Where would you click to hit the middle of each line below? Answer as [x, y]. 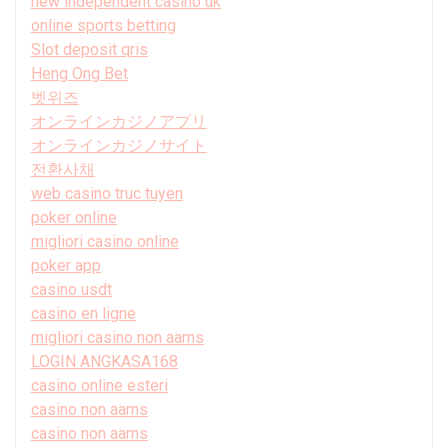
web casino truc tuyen [107, 193]
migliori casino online [105, 241]
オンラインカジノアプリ [119, 121]
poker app [66, 265]
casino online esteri [99, 385]
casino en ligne [83, 313]
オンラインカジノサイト [119, 145]
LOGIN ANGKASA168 [104, 361]
